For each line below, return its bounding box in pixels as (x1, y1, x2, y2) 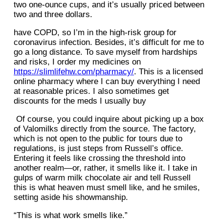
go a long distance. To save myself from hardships (14, 47, 197, 57)
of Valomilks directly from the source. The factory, (14, 124, 196, 134)
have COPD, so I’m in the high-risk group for (14, 28, 176, 38)
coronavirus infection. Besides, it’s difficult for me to (14, 38, 204, 47)
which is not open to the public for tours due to (14, 134, 182, 144)
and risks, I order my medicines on (14, 57, 141, 67)
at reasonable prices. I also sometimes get (14, 87, 169, 96)
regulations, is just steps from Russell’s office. (14, 144, 183, 153)
